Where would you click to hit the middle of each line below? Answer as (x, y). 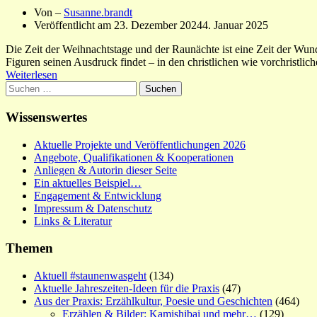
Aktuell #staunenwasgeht (90, 276)
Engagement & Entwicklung (98, 195)
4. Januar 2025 (235, 25)
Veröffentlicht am (74, 25)
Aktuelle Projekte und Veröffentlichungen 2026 (140, 144)
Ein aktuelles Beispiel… (88, 183)
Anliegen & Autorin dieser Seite (105, 170)
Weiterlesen (31, 75)
